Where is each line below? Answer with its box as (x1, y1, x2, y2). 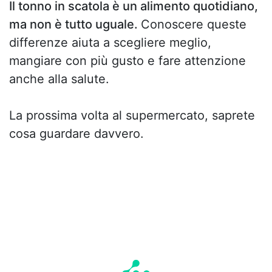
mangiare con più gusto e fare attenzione (9, 53, 246, 68)
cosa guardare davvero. (9, 126, 144, 141)
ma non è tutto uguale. (9, 16, 141, 32)
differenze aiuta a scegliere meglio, (9, 35, 211, 50)
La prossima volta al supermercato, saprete (9, 107, 255, 123)
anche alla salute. (9, 71, 109, 86)
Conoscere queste (141, 16, 246, 32)
